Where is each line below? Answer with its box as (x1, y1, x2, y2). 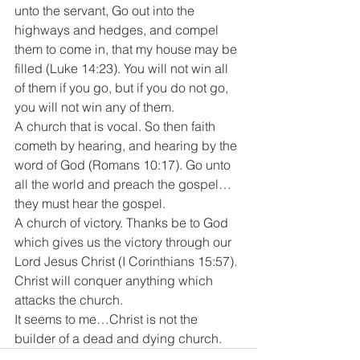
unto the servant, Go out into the (14, 2, 198, 18)
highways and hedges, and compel (14, 22, 222, 38)
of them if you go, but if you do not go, (14, 80, 231, 96)
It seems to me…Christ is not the (14, 311, 201, 327)
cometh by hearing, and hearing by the (14, 137, 240, 153)
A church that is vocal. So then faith (14, 118, 219, 134)
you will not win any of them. (14, 99, 178, 115)
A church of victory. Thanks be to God (14, 215, 231, 231)
